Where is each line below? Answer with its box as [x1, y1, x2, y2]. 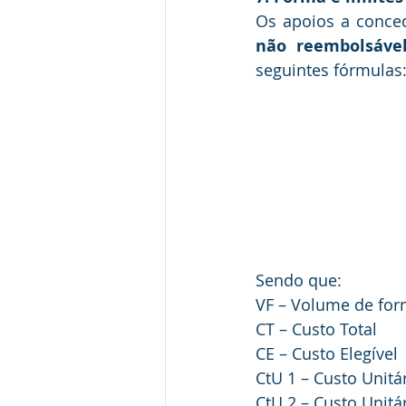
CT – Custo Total [256, 317, 377, 340]
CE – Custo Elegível [256, 342, 398, 364]
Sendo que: [256, 268, 342, 291]
